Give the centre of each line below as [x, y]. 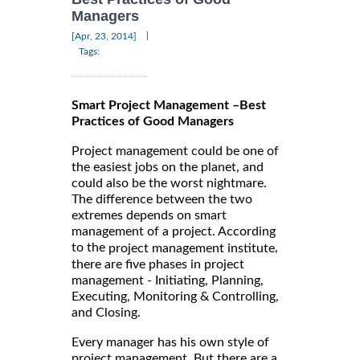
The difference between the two [162, 200]
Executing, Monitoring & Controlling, [175, 297]
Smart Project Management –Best [169, 106]
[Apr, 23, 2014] [104, 37]
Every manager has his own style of [170, 343]
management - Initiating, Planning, [168, 281]
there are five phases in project [158, 265]
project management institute [192, 249]
